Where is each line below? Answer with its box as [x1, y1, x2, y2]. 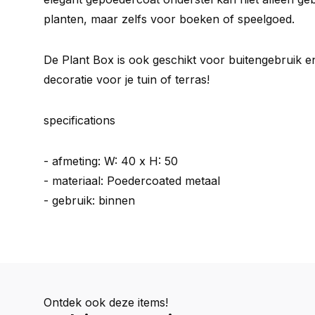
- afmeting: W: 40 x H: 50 [44, 154, 181, 168]
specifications [44, 113, 115, 127]
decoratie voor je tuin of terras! [44, 72, 210, 86]
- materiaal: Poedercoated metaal [44, 174, 220, 188]
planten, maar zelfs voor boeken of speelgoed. [44, 12, 298, 26]
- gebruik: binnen [44, 193, 135, 207]
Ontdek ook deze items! [44, 295, 168, 309]
